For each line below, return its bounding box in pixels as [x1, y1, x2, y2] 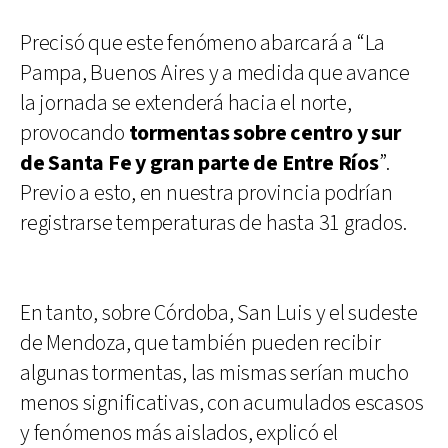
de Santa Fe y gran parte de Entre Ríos [20, 148, 379, 178]
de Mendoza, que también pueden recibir [20, 328, 381, 358]
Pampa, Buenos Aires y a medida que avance [20, 58, 410, 88]
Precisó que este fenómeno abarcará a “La [20, 28, 386, 58]
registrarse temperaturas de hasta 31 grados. [20, 208, 407, 238]
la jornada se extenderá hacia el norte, [20, 88, 352, 118]
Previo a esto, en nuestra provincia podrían [20, 178, 393, 208]
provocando [20, 118, 129, 148]
